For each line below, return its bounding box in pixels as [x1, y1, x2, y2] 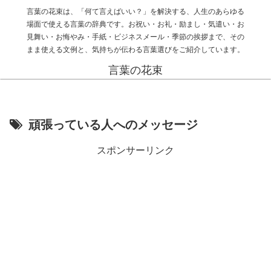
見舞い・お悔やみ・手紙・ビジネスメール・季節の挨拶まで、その [27, 31, 244, 42]
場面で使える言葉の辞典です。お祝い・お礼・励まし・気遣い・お [27, 18, 244, 29]
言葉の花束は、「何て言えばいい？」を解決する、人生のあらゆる [27, 5, 244, 16]
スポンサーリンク [97, 143, 174, 157]
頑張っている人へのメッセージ [28, 115, 198, 133]
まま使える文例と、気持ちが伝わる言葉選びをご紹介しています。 [27, 44, 244, 54]
